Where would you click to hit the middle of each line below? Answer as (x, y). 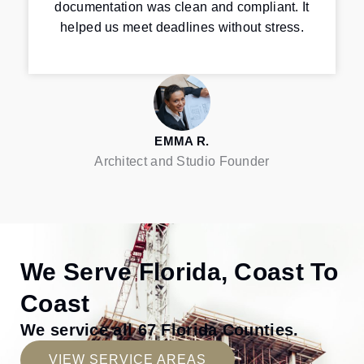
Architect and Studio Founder (182, 161)
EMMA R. (182, 141)
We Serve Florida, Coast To (180, 272)
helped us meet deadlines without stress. (182, 28)
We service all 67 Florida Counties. (160, 330)
